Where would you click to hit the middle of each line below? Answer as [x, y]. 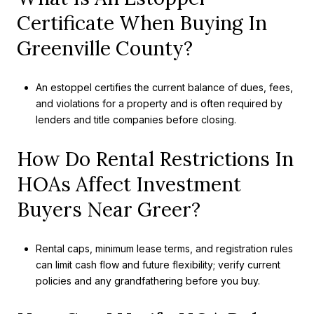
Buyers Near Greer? [109, 209]
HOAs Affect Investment [129, 184]
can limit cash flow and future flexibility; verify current [158, 265]
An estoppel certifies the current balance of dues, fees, [164, 88]
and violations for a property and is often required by [159, 104]
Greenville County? [105, 48]
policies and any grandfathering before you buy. [148, 281]
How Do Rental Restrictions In [155, 159]
